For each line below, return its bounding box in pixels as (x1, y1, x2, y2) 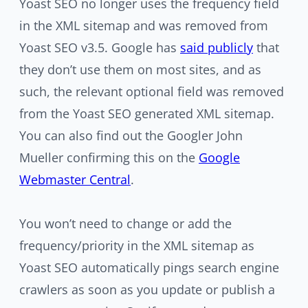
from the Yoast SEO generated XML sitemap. (19, 105, 274, 122)
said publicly (180, 39, 253, 56)
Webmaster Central (19, 171, 131, 188)
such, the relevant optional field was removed (19, 83, 284, 100)
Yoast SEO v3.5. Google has (19, 39, 180, 56)
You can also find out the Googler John (19, 127, 243, 144)
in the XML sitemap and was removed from (19, 17, 268, 34)
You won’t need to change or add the (19, 215, 232, 232)
